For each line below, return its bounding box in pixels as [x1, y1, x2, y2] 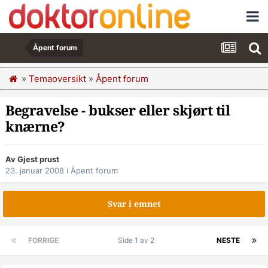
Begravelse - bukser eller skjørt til [5, 103, 230, 119]
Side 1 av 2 [117, 236, 158, 245]
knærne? [5, 119, 65, 135]
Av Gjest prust [5, 154, 59, 165]
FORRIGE [28, 236, 59, 245]
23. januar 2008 [5, 166, 64, 176]
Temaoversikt [29, 72, 86, 84]
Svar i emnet [107, 199, 161, 209]
